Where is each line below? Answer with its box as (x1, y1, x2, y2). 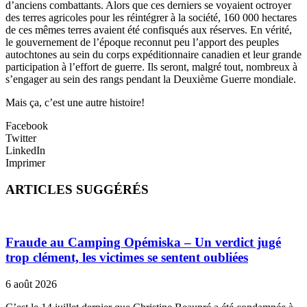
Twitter (5, 132, 36, 145)
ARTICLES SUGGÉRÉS (5, 182, 149, 197)
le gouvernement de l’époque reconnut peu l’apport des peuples (5, 36, 279, 49)
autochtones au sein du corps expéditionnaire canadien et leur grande (5, 49, 302, 61)
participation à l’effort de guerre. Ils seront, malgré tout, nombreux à (5, 61, 297, 73)
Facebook (5, 120, 48, 132)
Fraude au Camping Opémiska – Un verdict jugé (5, 235, 281, 250)
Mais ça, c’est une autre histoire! (5, 97, 145, 109)
